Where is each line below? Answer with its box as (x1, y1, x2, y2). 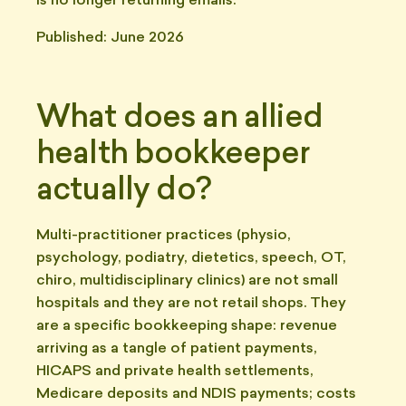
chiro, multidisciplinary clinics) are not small (36, 274, 338, 288)
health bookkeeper (36, 140, 310, 171)
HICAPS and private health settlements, (36, 364, 314, 379)
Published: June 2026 (36, 31, 184, 45)
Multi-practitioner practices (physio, (36, 228, 291, 243)
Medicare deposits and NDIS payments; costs (36, 387, 356, 401)
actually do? (36, 176, 210, 208)
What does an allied (36, 103, 323, 135)
